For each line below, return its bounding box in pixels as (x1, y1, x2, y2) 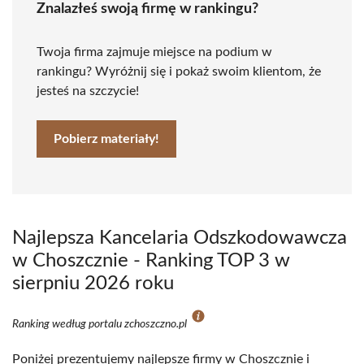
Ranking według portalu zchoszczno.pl (12, 318, 189, 330)
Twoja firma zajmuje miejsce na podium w (37, 45, 272, 58)
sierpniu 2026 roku (12, 274, 174, 293)
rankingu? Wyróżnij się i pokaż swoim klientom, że (37, 65, 321, 78)
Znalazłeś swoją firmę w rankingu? (37, 2, 258, 16)
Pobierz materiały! (54, 132, 159, 145)
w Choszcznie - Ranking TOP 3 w (12, 251, 290, 271)
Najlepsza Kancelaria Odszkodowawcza (12, 228, 347, 248)
